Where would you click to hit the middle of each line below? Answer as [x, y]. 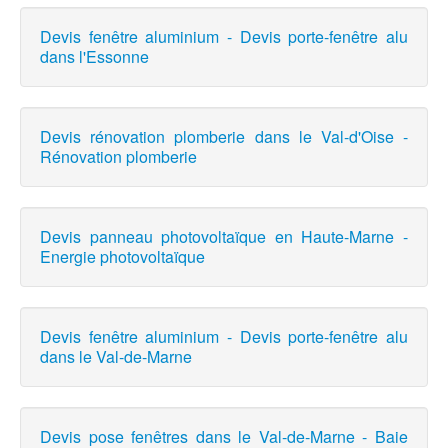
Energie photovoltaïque [122, 257]
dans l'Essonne [94, 57]
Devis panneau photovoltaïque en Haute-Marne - [224, 237]
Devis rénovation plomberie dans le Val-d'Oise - [224, 137]
